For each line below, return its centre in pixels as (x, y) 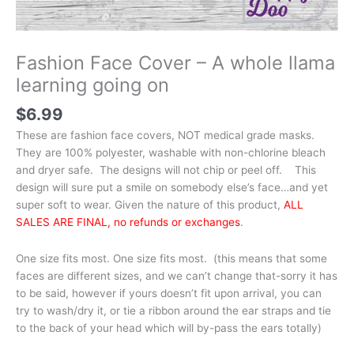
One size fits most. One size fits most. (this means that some (171, 259)
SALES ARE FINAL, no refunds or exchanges (128, 222)
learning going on (92, 85)
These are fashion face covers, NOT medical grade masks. (167, 136)
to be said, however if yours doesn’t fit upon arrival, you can (169, 294)
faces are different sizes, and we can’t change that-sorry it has (177, 276)
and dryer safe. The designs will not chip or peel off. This (166, 170)
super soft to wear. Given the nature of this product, (150, 205)
